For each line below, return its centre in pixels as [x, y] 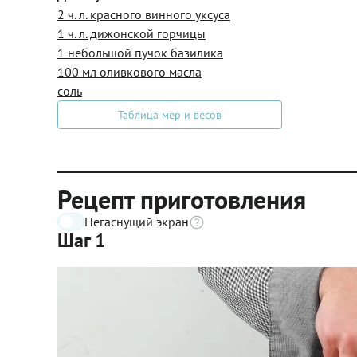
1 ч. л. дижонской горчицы [131, 33]
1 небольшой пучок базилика [140, 53]
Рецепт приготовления [182, 199]
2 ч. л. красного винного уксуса [144, 14]
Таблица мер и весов [170, 115]
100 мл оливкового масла [129, 72]
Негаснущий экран [137, 222]
